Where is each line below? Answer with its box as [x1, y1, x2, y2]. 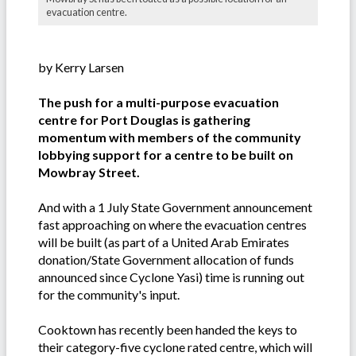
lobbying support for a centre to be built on [38, 147, 293, 163]
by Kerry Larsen [38, 60, 124, 75]
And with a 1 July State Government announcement [38, 199, 312, 215]
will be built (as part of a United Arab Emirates [38, 234, 289, 250]
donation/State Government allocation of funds [38, 252, 294, 268]
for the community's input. [38, 287, 180, 303]
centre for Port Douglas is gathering [38, 112, 250, 128]
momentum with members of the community [38, 130, 301, 145]
